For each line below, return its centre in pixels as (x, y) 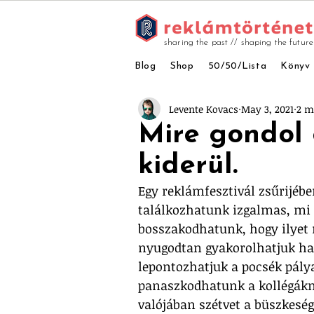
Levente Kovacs (204, 109)
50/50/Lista (237, 66)
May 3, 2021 (267, 109)
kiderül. (188, 166)
